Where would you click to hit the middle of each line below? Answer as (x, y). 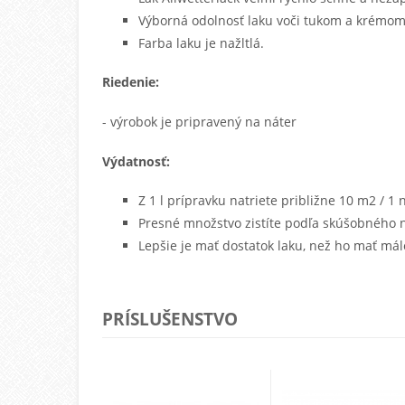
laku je (197, 42)
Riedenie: (133, 82)
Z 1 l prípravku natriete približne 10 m (254, 201)
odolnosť (218, 20)
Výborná (165, 20)
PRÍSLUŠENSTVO (170, 318)
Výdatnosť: (137, 161)
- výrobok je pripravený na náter (200, 122)
